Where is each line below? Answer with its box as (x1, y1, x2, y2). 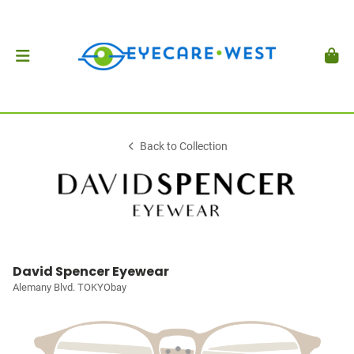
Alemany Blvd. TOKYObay (13, 281, 126, 293)
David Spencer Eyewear (13, 262, 169, 281)
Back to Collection (140, 140, 228, 153)
